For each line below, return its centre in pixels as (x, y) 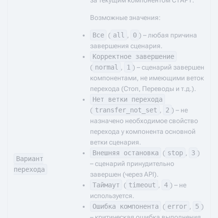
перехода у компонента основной (143, 131)
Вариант (30, 159)
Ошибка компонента (126, 206)
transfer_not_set (126, 110)
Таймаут (106, 185)
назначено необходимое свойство (144, 121)
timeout (142, 185)
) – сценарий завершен (169, 67)
